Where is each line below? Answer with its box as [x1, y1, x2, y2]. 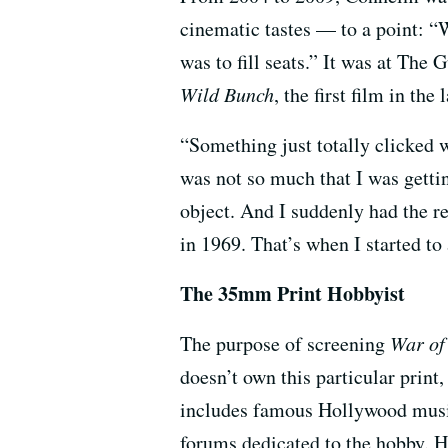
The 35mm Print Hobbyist [180, 278, 405, 308]
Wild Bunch [180, 80, 274, 107]
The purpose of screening [180, 329, 390, 357]
